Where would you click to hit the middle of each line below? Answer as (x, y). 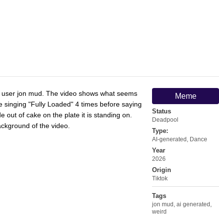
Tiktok (160, 178)
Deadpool (165, 120)
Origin (162, 170)
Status (162, 111)
